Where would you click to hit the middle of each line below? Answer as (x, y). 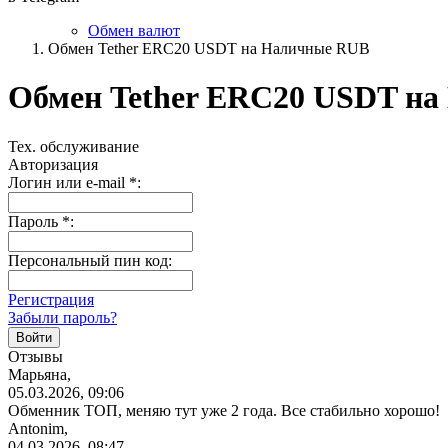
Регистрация (51, 299)
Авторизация (53, 164)
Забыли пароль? (62, 317)
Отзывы (35, 356)
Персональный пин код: (90, 260)
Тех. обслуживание (73, 146)
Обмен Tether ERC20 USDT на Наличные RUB (209, 48)
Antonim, (38, 428)
